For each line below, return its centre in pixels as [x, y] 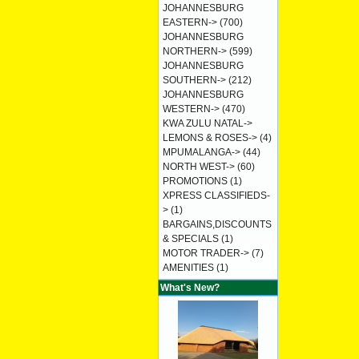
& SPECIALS [191, 239]
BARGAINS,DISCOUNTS [217, 224]
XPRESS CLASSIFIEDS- [216, 196]
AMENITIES [188, 268]
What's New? [190, 288]
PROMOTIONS [195, 181]
